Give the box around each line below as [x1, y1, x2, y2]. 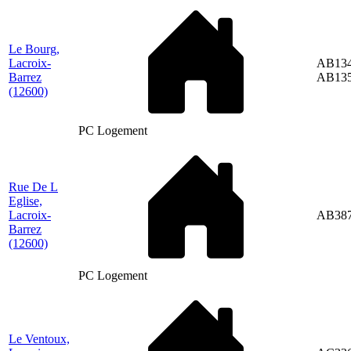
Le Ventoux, [9, 331, 70, 346]
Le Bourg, [9, 42, 60, 56]
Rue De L [9, 179, 58, 194]
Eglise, [9, 194, 42, 208]
